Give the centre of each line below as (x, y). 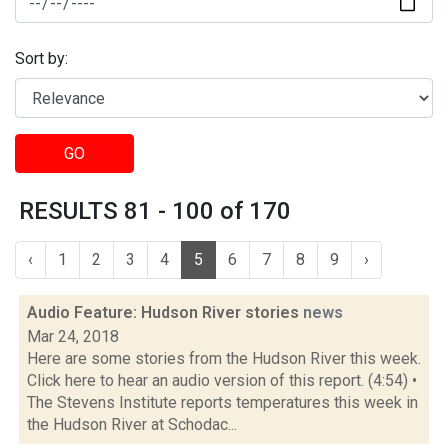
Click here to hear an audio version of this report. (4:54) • (222, 380)
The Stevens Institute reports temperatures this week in (222, 402)
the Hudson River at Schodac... (132, 424)
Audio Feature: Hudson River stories (165, 312)
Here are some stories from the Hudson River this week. (224, 358)
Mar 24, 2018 (73, 336)
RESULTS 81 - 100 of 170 (155, 211)
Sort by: (41, 59)
